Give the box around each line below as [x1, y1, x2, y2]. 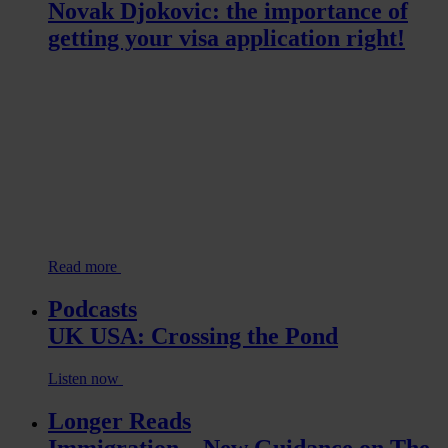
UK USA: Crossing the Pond [48, 322, 338, 349]
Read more [48, 257, 121, 275]
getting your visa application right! [48, 24, 405, 51]
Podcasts [48, 295, 137, 322]
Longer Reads [48, 407, 191, 434]
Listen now [48, 369, 123, 387]
